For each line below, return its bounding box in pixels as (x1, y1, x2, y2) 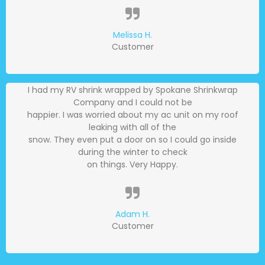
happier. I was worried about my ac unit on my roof (27, 108, 238, 121)
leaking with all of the (89, 121, 176, 133)
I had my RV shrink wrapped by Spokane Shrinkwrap (27, 83, 238, 96)
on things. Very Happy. (87, 158, 178, 170)
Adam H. (115, 208, 150, 220)
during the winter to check (77, 146, 188, 158)
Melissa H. (113, 28, 152, 41)
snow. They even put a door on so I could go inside (28, 133, 237, 146)
